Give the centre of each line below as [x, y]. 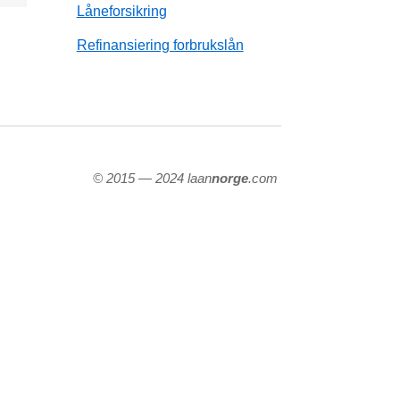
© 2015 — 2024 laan [152, 178]
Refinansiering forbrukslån [160, 45]
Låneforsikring [121, 11]
